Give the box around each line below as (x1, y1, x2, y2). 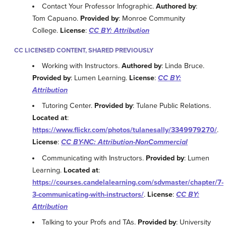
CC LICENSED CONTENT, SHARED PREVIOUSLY (14, 46, 153, 55)
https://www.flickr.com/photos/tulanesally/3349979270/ (32, 126, 217, 135)
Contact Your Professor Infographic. (42, 2, 156, 11)
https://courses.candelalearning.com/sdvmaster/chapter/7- (32, 178, 223, 187)
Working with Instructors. (42, 62, 122, 71)
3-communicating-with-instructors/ (32, 190, 144, 199)
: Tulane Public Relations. (133, 101, 211, 110)
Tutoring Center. (42, 101, 95, 110)
